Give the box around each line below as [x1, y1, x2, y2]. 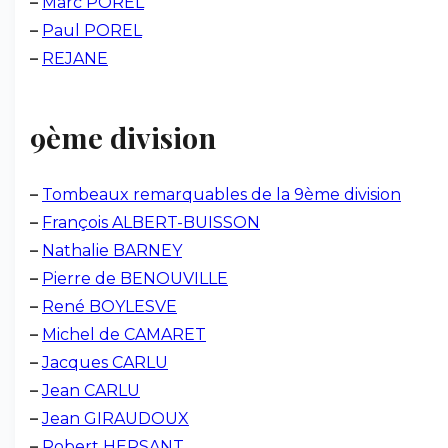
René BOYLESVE [42, 297, 177, 316]
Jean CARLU [42, 381, 140, 400]
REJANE [42, 49, 108, 68]
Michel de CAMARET [42, 325, 206, 344]
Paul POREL [42, 21, 142, 40]
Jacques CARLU [42, 353, 168, 372]
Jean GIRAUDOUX [42, 409, 189, 428]
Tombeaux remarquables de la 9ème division [42, 185, 401, 204]
